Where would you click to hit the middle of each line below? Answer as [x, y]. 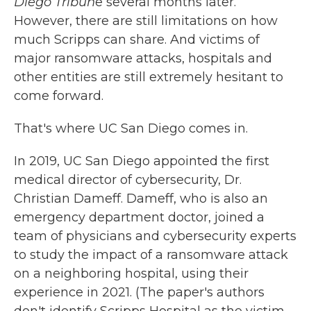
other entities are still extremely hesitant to [149, 77]
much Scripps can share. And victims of [137, 39]
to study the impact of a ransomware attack [151, 254]
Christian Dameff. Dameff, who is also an [141, 198]
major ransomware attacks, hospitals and [143, 58]
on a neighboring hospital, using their [131, 273]
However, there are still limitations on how [146, 20]
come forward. [59, 95]
